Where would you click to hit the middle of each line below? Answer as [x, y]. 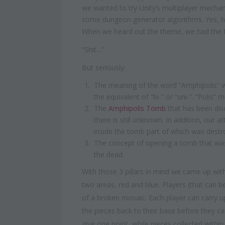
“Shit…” [93, 50]
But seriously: [104, 68]
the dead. [109, 155]
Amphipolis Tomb [137, 108]
